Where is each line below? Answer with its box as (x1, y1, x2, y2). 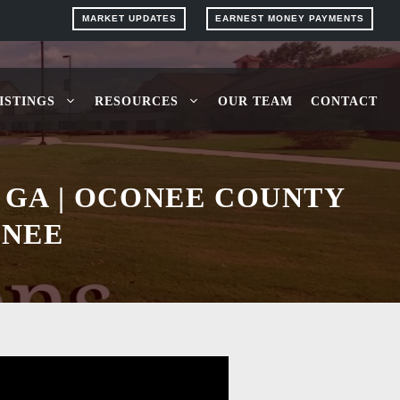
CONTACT (311, 95, 378, 108)
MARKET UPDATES (81, 12, 177, 23)
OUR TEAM (218, 95, 293, 108)
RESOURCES (95, 95, 179, 108)
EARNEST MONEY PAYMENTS (214, 12, 364, 23)
